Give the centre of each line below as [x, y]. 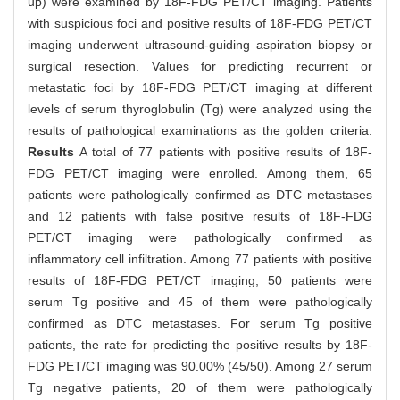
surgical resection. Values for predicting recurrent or [200, 67]
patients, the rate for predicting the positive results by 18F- [200, 345]
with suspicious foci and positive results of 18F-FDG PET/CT [200, 24]
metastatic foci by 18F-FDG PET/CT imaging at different [200, 88]
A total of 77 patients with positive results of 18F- [223, 152]
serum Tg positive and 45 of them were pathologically [200, 302]
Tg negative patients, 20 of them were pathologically [200, 388]
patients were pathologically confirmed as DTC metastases [200, 195]
